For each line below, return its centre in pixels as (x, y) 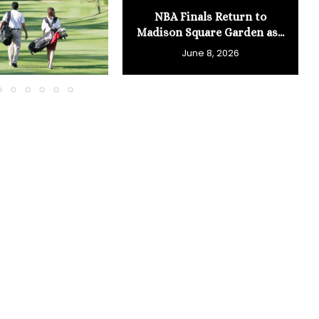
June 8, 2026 (211, 53)
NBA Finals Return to (211, 16)
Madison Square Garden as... (211, 32)
